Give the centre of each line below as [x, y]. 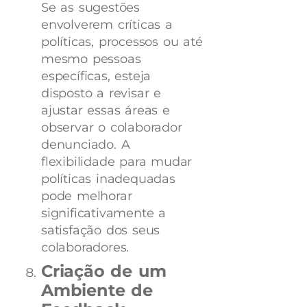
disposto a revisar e [101, 93]
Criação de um [104, 271]
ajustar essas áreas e [106, 110]
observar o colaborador [112, 127]
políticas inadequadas [108, 179]
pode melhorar [87, 196]
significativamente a [104, 213]
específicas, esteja [96, 76]
